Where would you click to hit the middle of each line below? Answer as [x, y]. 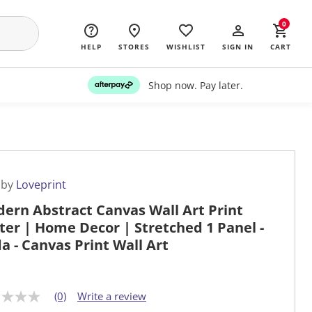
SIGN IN [238, 47]
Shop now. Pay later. [195, 85]
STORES [134, 47]
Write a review [112, 296]
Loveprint [41, 185]
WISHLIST [186, 47]
